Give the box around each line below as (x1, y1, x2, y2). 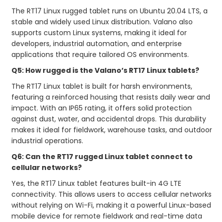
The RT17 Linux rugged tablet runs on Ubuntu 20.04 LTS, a (11, 5, 208, 16)
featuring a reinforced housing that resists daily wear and (11, 92, 211, 102)
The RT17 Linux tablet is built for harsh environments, (11, 81, 193, 91)
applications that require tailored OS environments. (11, 49, 189, 59)
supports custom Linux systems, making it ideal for (11, 27, 187, 38)
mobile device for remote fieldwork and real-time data (11, 211, 203, 221)
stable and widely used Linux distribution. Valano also (11, 16, 193, 27)
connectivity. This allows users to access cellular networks (11, 189, 212, 199)
